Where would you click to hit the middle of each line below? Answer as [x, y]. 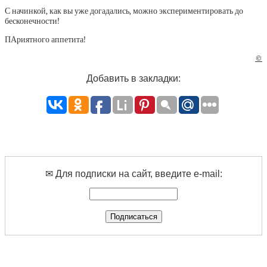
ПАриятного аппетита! [45, 40]
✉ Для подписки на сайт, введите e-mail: [133, 174]
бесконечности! [32, 21]
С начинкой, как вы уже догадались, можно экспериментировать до [124, 11]
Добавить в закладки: [133, 78]
